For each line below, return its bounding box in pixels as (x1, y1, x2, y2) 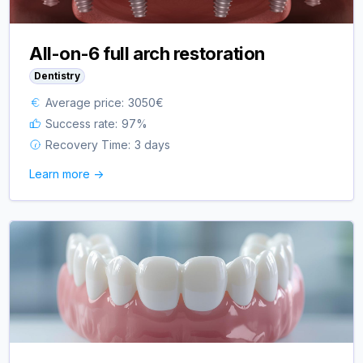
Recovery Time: (45, 137, 131, 152)
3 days (135, 137, 171, 152)
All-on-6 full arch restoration (29, 42, 266, 64)
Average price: (45, 95, 125, 109)
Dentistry (34, 69, 81, 82)
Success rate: (45, 116, 118, 130)
